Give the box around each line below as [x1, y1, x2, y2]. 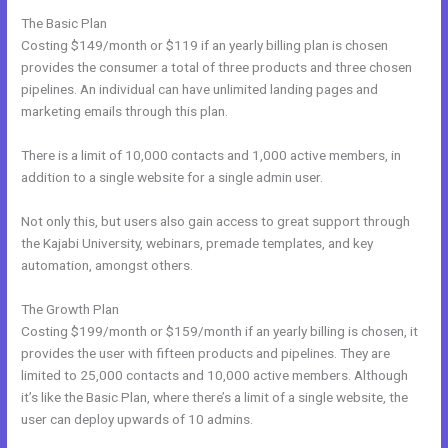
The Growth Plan [21, 301, 120, 318]
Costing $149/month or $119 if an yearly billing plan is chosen [21, 37, 389, 54]
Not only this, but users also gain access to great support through [21, 213, 411, 230]
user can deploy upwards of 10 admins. [21, 411, 254, 428]
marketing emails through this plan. [21, 103, 229, 120]
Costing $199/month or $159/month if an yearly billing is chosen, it [21, 323, 419, 340]
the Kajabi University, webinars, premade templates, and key [21, 235, 374, 252]
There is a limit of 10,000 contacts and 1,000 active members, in [21, 147, 402, 164]
